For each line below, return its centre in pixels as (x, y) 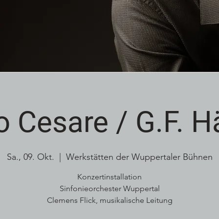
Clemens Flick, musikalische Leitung (109, 200)
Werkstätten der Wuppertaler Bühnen (139, 157)
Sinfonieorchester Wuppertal (109, 188)
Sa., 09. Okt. (30, 157)
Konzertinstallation (109, 177)
